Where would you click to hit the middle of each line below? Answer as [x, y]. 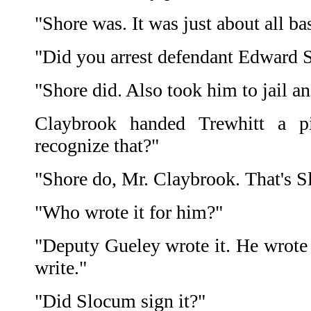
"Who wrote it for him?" [129, 212]
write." [61, 268]
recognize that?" [97, 146]
